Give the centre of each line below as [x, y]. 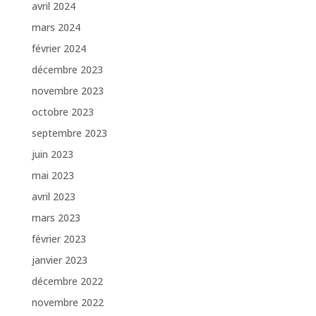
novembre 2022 [67, 303]
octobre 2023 [62, 112]
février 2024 [59, 49]
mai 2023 [53, 176]
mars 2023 [56, 218]
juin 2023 [52, 154]
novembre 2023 [67, 91]
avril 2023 [53, 197]
